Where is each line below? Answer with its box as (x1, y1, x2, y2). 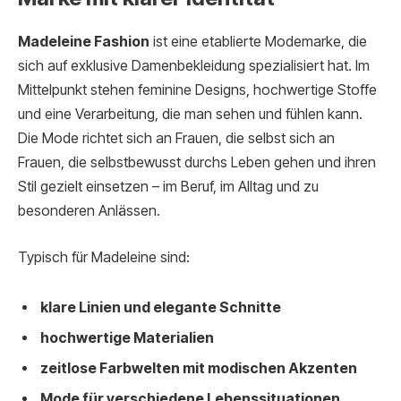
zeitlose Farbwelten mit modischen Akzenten (40, 359, 357, 377)
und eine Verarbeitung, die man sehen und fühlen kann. (18, 106, 363, 124)
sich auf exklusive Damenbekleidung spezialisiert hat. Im (18, 57, 370, 75)
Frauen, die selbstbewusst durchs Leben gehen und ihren (18, 154, 376, 172)
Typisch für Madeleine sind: (18, 248, 190, 266)
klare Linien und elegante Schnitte (40, 298, 281, 316)
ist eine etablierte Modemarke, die (149, 33, 367, 51)
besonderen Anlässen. (18, 202, 160, 220)
